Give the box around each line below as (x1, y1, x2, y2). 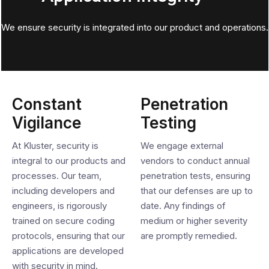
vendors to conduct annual (141, 155, 250, 166)
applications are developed (12, 245, 124, 256)
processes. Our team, (12, 170, 101, 181)
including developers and (12, 185, 115, 196)
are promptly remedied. (141, 230, 237, 241)
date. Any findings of (141, 200, 226, 211)
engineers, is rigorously (12, 200, 107, 211)
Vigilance (12, 113, 81, 132)
